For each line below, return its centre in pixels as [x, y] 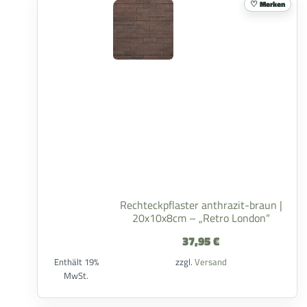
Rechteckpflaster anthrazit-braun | [201, 205]
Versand [210, 262]
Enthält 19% [76, 262]
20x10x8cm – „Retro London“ [201, 218]
